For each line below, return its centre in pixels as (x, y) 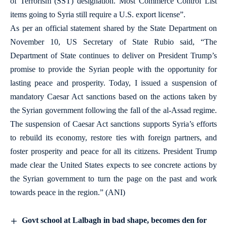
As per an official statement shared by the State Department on (113, 28)
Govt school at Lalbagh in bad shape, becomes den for (115, 220)
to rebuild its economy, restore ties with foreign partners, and (113, 138)
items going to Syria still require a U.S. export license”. (98, 14)
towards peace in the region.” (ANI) (68, 192)
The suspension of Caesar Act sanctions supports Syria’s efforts (113, 124)
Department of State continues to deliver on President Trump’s (113, 55)
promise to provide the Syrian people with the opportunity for (113, 69)
